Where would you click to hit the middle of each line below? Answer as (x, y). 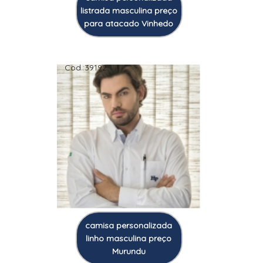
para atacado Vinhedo (129, 24)
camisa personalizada (129, 225)
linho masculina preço (129, 238)
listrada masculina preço (129, 11)
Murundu (129, 251)
